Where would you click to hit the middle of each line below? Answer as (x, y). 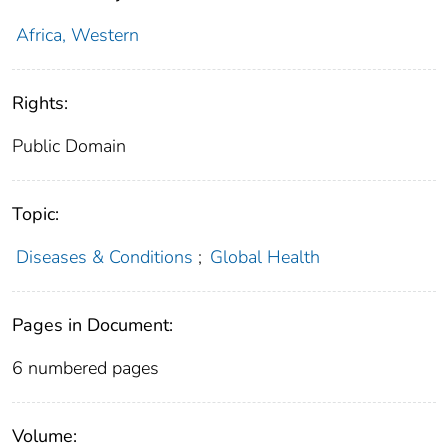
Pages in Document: (92, 324)
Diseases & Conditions (104, 256)
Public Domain (69, 145)
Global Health (265, 256)
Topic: (35, 213)
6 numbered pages (85, 367)
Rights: (40, 102)
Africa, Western (77, 34)
